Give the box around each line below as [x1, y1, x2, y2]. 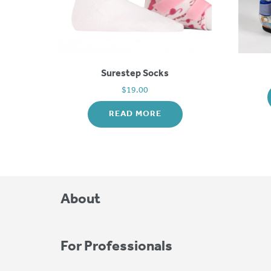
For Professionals [60, 232, 172, 260]
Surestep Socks [101, 64, 169, 83]
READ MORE [108, 105, 162, 122]
